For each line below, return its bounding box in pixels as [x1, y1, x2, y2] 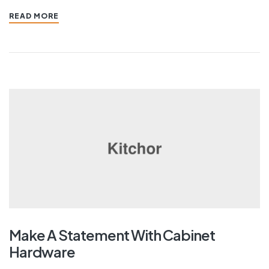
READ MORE [9, 11, 59, 21]
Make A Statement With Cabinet [9, 226, 215, 244]
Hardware [9, 243, 75, 261]
